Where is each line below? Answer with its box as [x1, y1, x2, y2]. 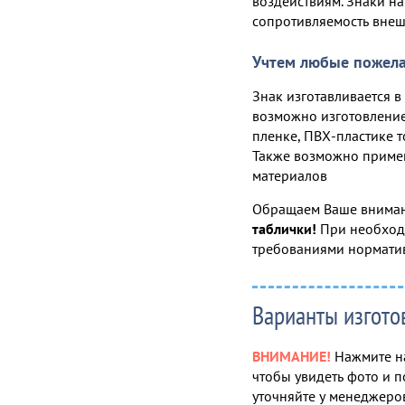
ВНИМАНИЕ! [252, 346, 331, 365]
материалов [252, 165, 327, 184]
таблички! [252, 219, 316, 238]
